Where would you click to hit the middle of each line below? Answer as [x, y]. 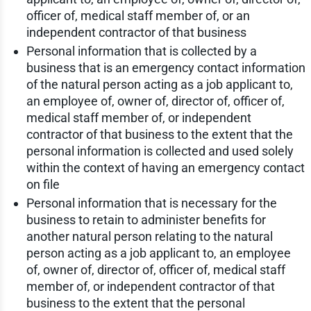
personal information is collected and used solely [160, 151]
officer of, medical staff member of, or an [138, 16]
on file [43, 185]
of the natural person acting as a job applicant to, [159, 85]
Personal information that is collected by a [141, 51]
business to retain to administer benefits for [146, 220]
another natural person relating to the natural [149, 237]
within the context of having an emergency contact [165, 168]
